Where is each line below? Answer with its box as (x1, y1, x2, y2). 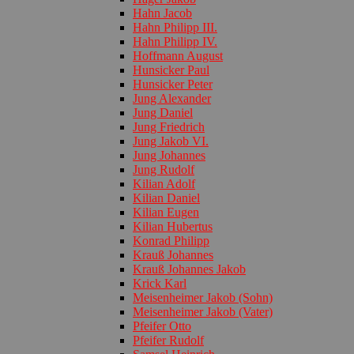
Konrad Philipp (133, 233, 209, 247)
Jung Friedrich (133, 119, 205, 134)
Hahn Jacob (133, 6, 192, 20)
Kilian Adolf (133, 176, 195, 190)
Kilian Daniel (133, 190, 200, 205)
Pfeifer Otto (133, 318, 191, 333)
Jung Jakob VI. (133, 134, 209, 148)
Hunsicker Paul (133, 62, 209, 77)
